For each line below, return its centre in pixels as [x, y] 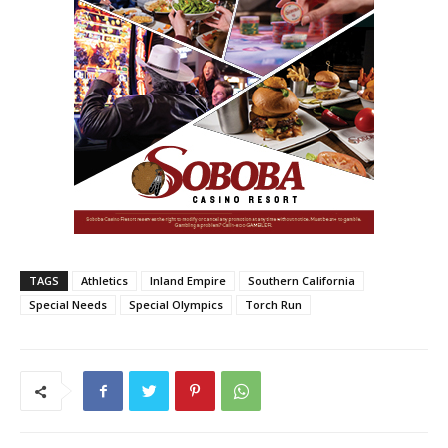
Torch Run [273, 305]
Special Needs [68, 305]
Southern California [301, 281]
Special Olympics [176, 305]
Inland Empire [188, 281]
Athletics [104, 281]
